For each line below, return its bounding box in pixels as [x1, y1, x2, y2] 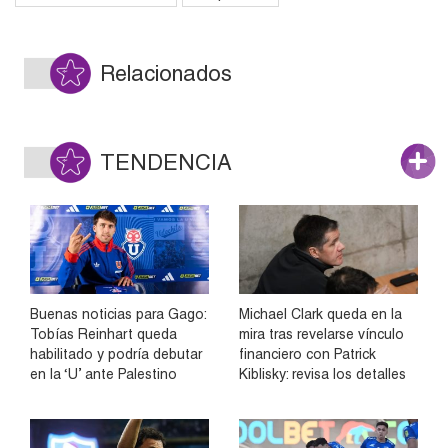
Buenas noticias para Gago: [30, 305, 206, 322]
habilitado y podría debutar [30, 345, 202, 362]
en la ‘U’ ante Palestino [30, 365, 177, 382]
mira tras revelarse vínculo [239, 325, 404, 342]
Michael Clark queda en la [239, 305, 402, 322]
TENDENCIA [100, 150, 232, 176]
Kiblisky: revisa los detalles [239, 365, 406, 382]
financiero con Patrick [239, 345, 376, 362]
